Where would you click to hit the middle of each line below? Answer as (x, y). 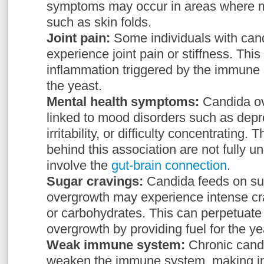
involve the (79, 165)
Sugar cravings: (95, 181)
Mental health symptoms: (125, 102)
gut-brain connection (169, 165)
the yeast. (74, 86)
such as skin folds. (99, 22)
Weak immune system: (116, 245)
